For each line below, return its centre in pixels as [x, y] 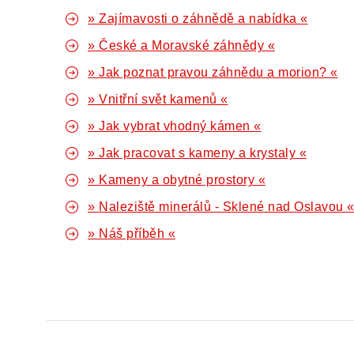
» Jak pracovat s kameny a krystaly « [197, 153]
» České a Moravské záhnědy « [181, 45]
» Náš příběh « [132, 233]
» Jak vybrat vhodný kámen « [175, 126]
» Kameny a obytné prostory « [177, 180]
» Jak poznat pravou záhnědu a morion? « [213, 72]
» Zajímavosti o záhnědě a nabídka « [198, 19]
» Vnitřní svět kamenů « [158, 99]
